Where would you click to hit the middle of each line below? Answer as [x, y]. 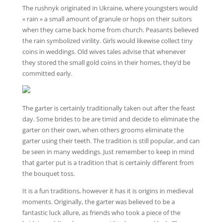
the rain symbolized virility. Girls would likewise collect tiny [107, 41]
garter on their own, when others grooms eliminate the [103, 130]
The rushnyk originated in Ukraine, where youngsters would [110, 8]
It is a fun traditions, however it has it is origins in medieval [108, 191]
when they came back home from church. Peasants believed [110, 30]
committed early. [47, 73]
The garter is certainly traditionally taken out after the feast [109, 108]
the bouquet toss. [48, 173]
